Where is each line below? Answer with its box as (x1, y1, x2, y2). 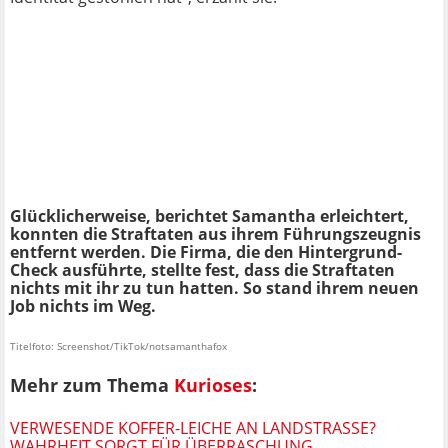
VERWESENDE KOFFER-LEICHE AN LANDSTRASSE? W (10, 416, 376, 439)
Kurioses (174, 373, 252, 398)
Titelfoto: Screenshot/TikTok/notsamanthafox (10, 339, 227, 354)
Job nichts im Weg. (10, 295, 156, 318)
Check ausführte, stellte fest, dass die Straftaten (10, 259, 395, 282)
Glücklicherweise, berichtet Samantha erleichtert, (10, 205, 409, 228)
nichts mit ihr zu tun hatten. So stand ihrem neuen (10, 277, 419, 300)
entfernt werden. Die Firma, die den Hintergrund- (10, 241, 402, 264)
